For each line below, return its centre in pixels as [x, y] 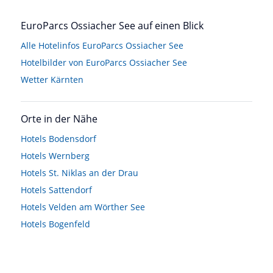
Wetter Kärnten [52, 79]
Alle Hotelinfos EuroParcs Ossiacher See [102, 45]
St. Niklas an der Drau [94, 172]
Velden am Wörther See [97, 207]
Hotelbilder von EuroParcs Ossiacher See [104, 62]
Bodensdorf [73, 138]
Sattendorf [70, 190]
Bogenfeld [69, 224]
